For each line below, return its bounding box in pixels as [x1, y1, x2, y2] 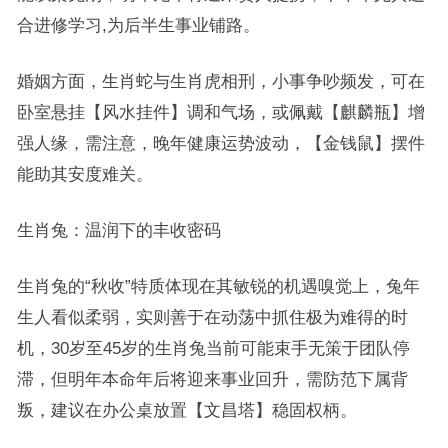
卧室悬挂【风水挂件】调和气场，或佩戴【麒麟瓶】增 [16, 102, 425, 121]
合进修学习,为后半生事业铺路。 [16, 15, 260, 34]
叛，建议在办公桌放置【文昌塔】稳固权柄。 [16, 400, 357, 419]
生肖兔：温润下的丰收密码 [16, 220, 221, 239]
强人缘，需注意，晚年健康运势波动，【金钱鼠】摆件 [16, 133, 425, 152]
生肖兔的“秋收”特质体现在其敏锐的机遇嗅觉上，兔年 [16, 276, 420, 295]
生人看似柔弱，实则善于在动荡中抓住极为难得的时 [16, 307, 408, 326]
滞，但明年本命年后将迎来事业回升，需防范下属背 [16, 369, 408, 388]
